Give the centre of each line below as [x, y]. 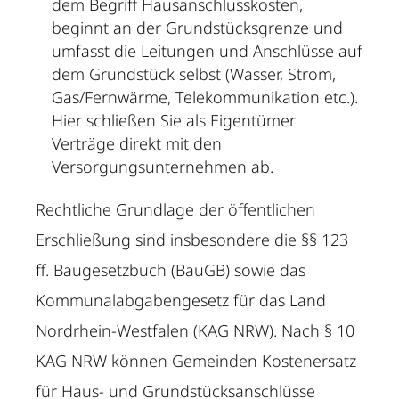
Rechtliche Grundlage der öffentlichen [176, 210]
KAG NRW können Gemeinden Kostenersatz [196, 361]
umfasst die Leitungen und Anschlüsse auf [208, 51]
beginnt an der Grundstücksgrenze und [198, 28]
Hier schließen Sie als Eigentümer [174, 121]
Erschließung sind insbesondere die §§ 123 [192, 240]
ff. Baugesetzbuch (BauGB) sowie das [171, 270]
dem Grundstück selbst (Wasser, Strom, [194, 74]
